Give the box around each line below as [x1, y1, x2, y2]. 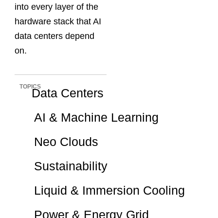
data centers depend [15, 31, 94, 41]
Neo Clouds [34, 134, 98, 148]
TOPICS [19, 83, 41, 90]
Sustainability [34, 159, 108, 173]
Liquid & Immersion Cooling [34, 183, 185, 197]
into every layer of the [15, 2, 98, 12]
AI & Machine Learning [34, 110, 159, 124]
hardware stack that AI [15, 17, 101, 27]
